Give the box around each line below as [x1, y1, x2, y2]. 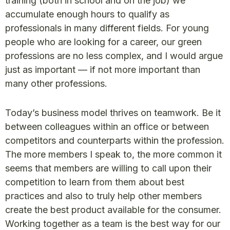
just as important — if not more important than [5, 64, 200, 75]
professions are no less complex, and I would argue [5, 50, 223, 61]
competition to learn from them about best [5, 177, 184, 187]
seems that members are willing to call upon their [5, 163, 212, 174]
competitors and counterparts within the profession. [5, 135, 224, 146]
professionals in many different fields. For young [5, 23, 209, 33]
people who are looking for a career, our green [5, 36, 202, 47]
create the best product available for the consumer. [5, 204, 221, 215]
